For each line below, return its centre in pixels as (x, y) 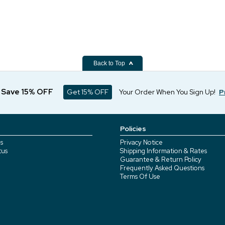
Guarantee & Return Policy (161, 159)
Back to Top (110, 63)
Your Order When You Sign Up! (167, 92)
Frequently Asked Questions (162, 168)
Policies (133, 129)
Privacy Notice (141, 142)
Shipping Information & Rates (163, 151)
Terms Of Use (140, 177)
